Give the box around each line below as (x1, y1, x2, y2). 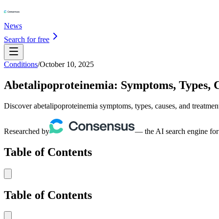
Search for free (4, 35, 49, 44)
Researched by (4, 127, 49, 135)
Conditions (4, 60, 38, 68)
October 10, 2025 (40, 60, 94, 68)
